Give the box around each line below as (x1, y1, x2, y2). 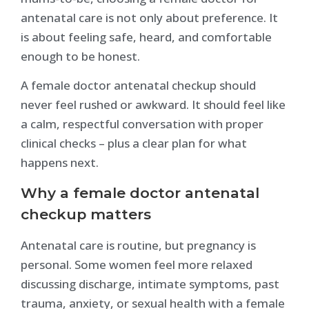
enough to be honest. (21, 48, 140, 64)
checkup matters (21, 206, 151, 223)
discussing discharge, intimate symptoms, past (21, 276, 279, 292)
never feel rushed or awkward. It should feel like (21, 96, 286, 112)
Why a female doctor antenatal (21, 184, 259, 202)
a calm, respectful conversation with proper (21, 115, 263, 132)
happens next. (21, 154, 99, 170)
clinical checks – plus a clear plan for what (21, 134, 247, 151)
